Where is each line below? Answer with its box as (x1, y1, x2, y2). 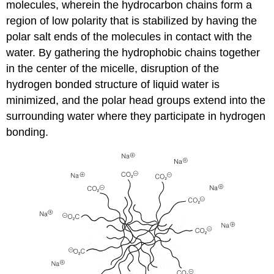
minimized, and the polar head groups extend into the (6, 94, 266, 106)
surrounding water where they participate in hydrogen (6, 109, 266, 122)
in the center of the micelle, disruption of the (6, 62, 220, 75)
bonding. (6, 125, 49, 138)
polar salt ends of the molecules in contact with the (6, 30, 253, 43)
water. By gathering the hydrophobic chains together (6, 46, 261, 59)
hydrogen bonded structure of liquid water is (6, 78, 220, 91)
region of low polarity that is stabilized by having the (6, 14, 257, 27)
